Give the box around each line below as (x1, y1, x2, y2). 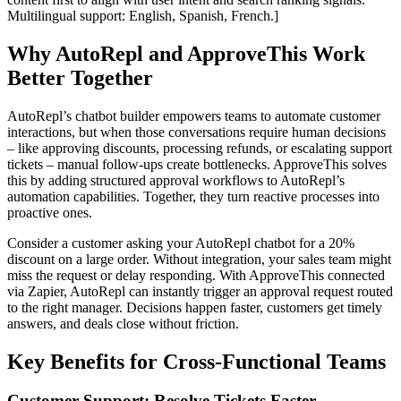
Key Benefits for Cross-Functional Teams (7, 349, 386, 373)
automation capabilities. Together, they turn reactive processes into (7, 188, 380, 204)
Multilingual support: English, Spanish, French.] (7, 7, 278, 23)
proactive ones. (7, 204, 92, 220)
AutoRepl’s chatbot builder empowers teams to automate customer (7, 107, 380, 124)
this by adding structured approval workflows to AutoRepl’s (7, 172, 345, 188)
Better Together (7, 65, 153, 90)
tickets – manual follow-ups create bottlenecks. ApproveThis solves (7, 156, 387, 172)
